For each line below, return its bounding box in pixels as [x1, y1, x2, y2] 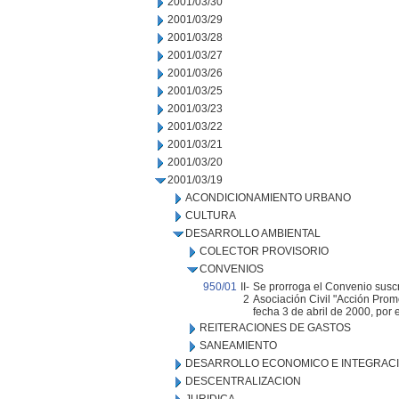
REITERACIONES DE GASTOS [199, 322, 351, 334]
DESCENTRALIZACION [185, 375, 301, 387]
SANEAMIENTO [199, 339, 277, 352]
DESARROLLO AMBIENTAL [185, 227, 321, 240]
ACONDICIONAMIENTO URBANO [185, 191, 351, 204]
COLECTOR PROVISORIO [199, 245, 329, 257]
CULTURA [185, 209, 236, 222]
